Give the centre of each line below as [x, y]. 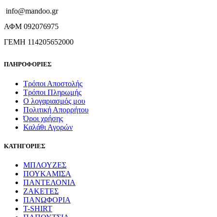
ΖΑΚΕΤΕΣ [41, 191]
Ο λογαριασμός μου [54, 101]
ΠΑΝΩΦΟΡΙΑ [47, 200]
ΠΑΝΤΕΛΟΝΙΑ [49, 182]
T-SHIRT [38, 208]
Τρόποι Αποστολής [53, 83]
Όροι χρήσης [43, 118]
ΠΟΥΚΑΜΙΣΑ [47, 173]
